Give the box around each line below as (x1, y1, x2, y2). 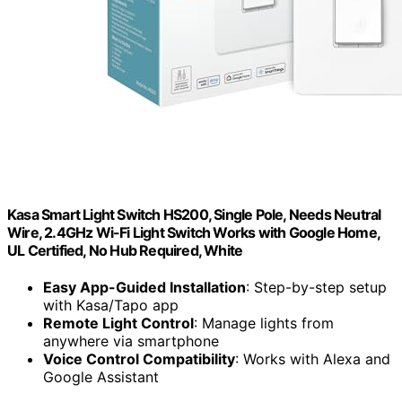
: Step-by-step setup (246, 277, 387, 296)
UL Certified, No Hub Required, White (7, 240, 243, 259)
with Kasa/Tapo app (43, 295, 179, 314)
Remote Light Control (43, 313, 194, 332)
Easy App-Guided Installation (43, 277, 246, 296)
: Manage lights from (194, 313, 334, 332)
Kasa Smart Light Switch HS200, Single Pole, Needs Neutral (7, 205, 381, 223)
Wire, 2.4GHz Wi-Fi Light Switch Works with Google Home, (7, 223, 380, 241)
